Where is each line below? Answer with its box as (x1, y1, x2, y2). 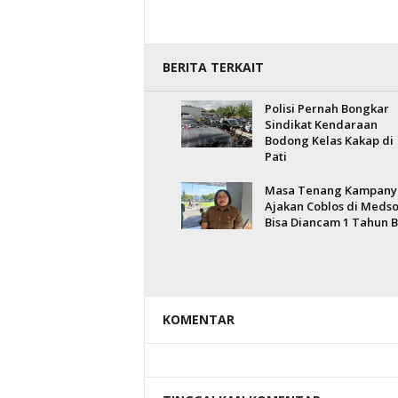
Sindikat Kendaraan (264, 116, 378, 132)
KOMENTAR (162, 311, 235, 328)
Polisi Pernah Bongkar (264, 100, 389, 116)
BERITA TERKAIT (162, 59, 264, 76)
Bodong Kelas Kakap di (264, 132, 394, 148)
